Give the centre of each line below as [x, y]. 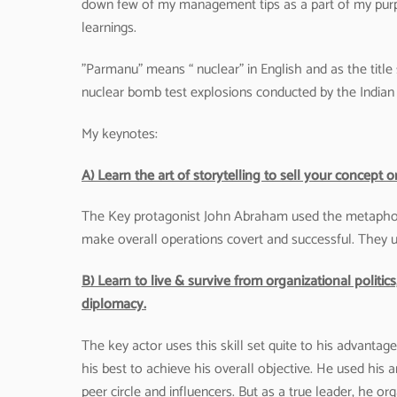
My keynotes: [120, 134]
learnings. [109, 28]
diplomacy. [114, 305]
